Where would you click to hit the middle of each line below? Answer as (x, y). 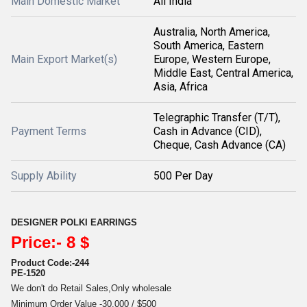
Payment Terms (49, 132)
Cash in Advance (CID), (208, 132)
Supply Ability (44, 176)
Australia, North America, (212, 32)
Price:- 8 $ (50, 243)
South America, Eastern (209, 46)
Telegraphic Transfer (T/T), (217, 118)
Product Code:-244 (50, 262)
